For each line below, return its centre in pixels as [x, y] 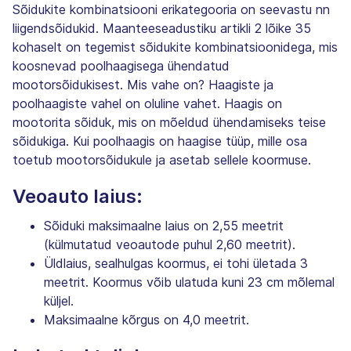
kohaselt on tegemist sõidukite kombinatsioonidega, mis [175, 47]
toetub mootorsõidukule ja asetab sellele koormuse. [162, 159]
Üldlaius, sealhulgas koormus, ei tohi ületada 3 [176, 263]
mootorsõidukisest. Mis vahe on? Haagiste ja [143, 84]
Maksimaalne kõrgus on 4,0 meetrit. [147, 319]
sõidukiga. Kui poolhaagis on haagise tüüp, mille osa [160, 141]
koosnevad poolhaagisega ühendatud [121, 65]
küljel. [59, 300]
